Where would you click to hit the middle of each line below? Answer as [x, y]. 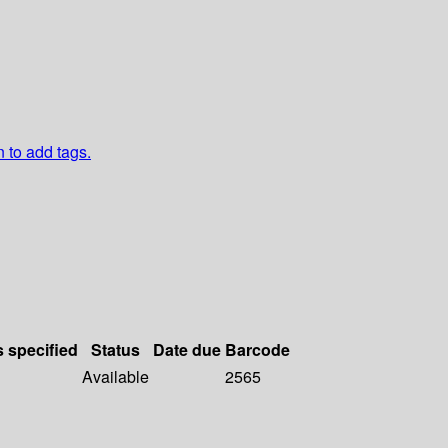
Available [115, 377]
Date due [187, 350]
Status [115, 350]
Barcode [257, 350]
